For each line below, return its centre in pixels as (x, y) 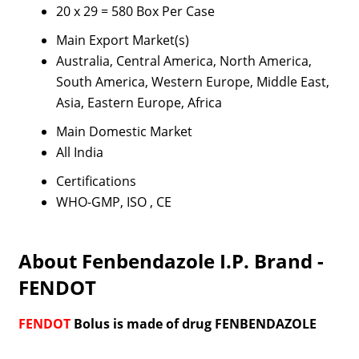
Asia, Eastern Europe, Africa (139, 103)
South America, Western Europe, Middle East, (192, 82)
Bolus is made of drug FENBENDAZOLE (193, 324)
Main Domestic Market (124, 131)
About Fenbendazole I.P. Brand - (171, 261)
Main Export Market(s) (122, 40)
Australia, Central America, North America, (184, 61)
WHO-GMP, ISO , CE (113, 202)
